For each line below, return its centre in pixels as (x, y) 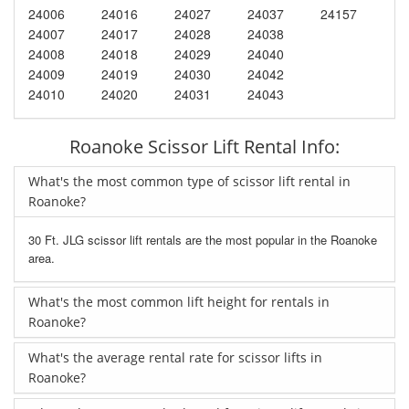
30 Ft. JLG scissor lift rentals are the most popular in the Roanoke (203, 240)
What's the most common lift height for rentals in (179, 302)
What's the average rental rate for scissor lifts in (175, 358)
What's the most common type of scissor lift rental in (189, 182)
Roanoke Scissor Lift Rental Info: (204, 147)
